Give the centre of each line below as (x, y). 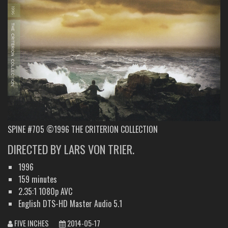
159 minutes (37, 179)
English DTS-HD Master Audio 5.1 (70, 203)
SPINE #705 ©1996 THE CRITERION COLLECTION (83, 130)
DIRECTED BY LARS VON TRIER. (71, 149)
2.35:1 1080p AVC (45, 191)
